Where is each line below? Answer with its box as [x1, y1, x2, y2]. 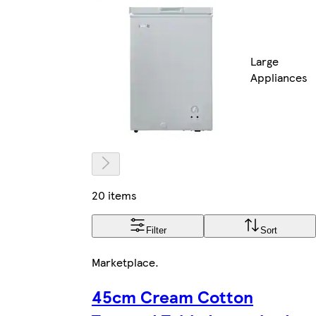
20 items [92, 186, 137, 203]
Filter [146, 224, 166, 236]
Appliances [250, 69, 308, 86]
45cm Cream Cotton [92, 284, 253, 308]
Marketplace [92, 253, 155, 270]
